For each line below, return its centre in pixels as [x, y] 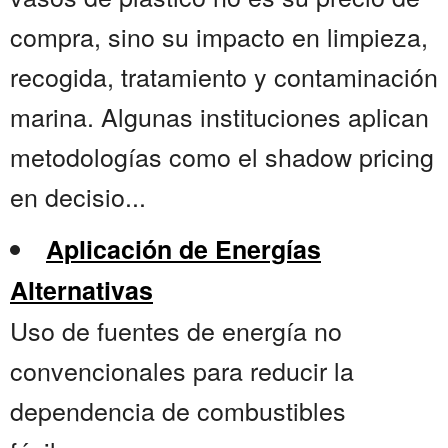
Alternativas [81, 290]
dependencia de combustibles [178, 410]
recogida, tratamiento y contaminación [224, 76]
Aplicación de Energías [183, 249]
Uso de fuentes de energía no [176, 330]
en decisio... [78, 196]
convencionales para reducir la [182, 370]
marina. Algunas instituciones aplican [219, 116]
